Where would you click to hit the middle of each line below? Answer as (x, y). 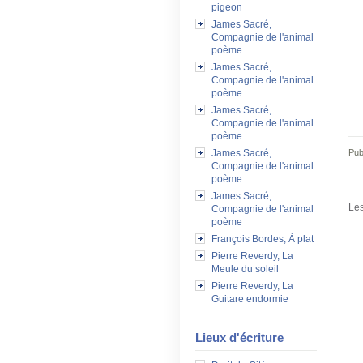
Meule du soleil (245, 269)
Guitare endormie (250, 299)
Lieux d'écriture (239, 337)
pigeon (227, 7)
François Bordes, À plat (263, 239)
